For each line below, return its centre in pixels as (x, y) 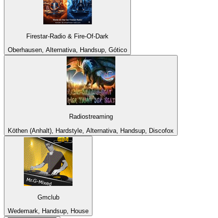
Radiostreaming (91, 117)
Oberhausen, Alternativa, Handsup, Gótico (67, 50)
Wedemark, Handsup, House (48, 211)
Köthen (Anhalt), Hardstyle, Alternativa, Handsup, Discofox (91, 130)
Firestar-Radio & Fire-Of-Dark (67, 36)
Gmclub (48, 197)
